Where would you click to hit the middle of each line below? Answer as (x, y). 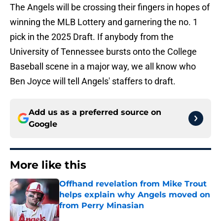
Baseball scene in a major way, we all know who (103, 67)
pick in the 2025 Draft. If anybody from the (92, 37)
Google (43, 124)
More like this (48, 165)
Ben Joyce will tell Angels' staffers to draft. (93, 81)
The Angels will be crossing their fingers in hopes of (110, 7)
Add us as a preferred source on (95, 112)
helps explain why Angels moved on (135, 195)
